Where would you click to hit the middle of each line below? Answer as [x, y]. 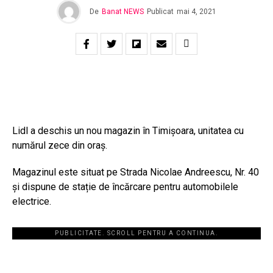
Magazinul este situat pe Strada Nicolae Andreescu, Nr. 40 [136, 172]
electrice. [32, 202]
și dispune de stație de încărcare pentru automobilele [125, 187]
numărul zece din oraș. [60, 146]
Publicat [160, 12]
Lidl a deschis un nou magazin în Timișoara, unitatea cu [128, 131]
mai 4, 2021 [197, 12]
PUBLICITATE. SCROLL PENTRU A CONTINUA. [136, 233]
